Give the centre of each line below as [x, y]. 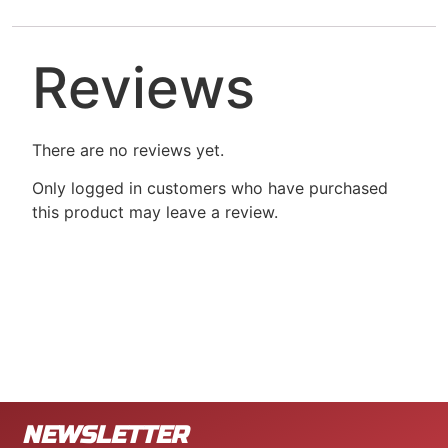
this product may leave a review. [155, 212]
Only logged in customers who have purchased [210, 188]
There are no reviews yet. [128, 149]
